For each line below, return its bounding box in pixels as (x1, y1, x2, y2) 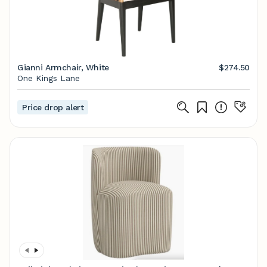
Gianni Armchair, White (17, 63, 109, 72)
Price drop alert (22, 103, 84, 112)
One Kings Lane (17, 73, 80, 83)
